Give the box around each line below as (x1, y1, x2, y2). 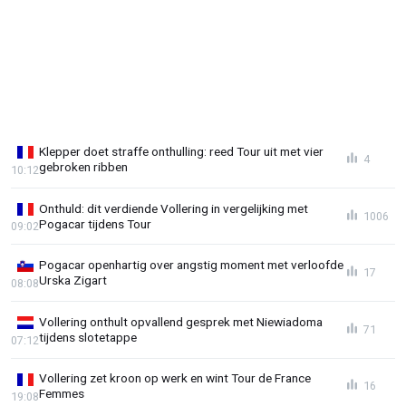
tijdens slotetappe (39, 329, 137, 344)
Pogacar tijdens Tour (39, 216, 151, 231)
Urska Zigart (39, 273, 107, 288)
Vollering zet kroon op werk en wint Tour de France (39, 371, 311, 386)
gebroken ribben (39, 159, 128, 174)
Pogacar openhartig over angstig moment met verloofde (39, 257, 343, 273)
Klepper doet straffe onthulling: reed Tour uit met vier (39, 143, 324, 159)
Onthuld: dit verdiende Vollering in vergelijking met (39, 200, 308, 216)
